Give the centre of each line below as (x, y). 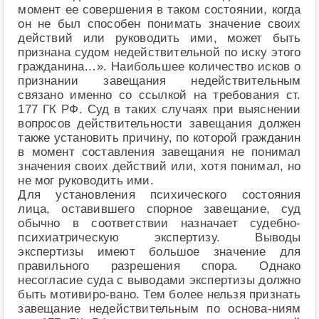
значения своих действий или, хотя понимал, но (159, 166)
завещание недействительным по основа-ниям (159, 308)
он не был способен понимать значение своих (159, 23)
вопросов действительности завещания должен (159, 123)
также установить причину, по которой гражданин (159, 137)
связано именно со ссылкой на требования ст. (159, 95)
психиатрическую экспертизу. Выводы (159, 237)
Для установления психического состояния (159, 194)
